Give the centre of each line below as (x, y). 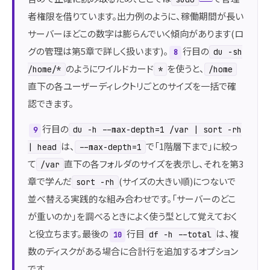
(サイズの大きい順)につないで (177, 181)
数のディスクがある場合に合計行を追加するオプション (133, 251)
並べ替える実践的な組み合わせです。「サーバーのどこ (132, 199)
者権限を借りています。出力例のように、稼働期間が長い (136, 16)
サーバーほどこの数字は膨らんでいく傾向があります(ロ (136, 33)
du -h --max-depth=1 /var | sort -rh (157, 130)
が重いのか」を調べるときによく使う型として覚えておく (132, 216)
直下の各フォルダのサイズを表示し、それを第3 (154, 164)
